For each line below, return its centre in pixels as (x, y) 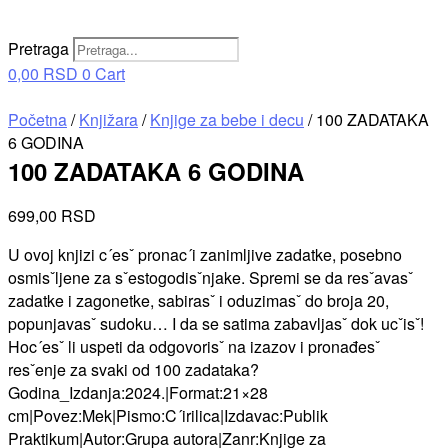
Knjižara (108, 119)
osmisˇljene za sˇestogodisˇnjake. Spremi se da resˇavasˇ (210, 277)
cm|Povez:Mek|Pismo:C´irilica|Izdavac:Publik (168, 415)
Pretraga (38, 48)
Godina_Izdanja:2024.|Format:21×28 (138, 392)
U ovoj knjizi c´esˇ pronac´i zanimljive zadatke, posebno (205, 254)
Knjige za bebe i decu (227, 119)
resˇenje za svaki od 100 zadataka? (133, 369)
